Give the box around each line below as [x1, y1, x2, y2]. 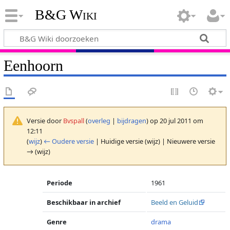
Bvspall [63, 116, 84, 125]
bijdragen [117, 116, 146, 125]
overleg [87, 116, 110, 125]
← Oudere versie [43, 136, 94, 146]
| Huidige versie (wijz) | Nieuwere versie [93, 136, 215, 146]
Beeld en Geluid [151, 198, 199, 207]
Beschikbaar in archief [47, 198, 121, 207]
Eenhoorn [3, 56, 63, 74]
